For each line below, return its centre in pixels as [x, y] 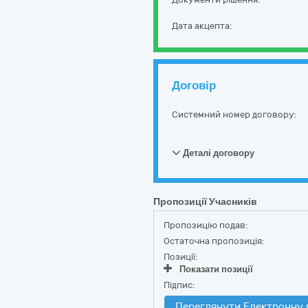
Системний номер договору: [234, 114]
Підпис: [179, 285]
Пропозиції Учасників [205, 202]
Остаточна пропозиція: [214, 241]
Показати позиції [216, 269]
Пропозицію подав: [206, 225]
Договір [194, 85]
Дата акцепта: [202, 26]
